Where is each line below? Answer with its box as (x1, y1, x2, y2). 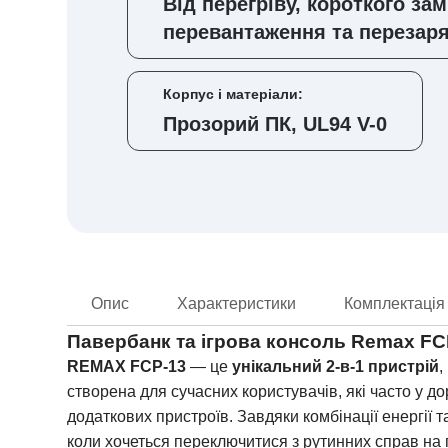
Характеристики (177, 295, 296, 312)
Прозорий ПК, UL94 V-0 (163, 113, 387, 135)
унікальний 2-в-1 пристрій (232, 358, 439, 375)
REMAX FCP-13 (67, 358, 186, 375)
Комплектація (344, 295, 445, 312)
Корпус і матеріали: (163, 86, 303, 102)
